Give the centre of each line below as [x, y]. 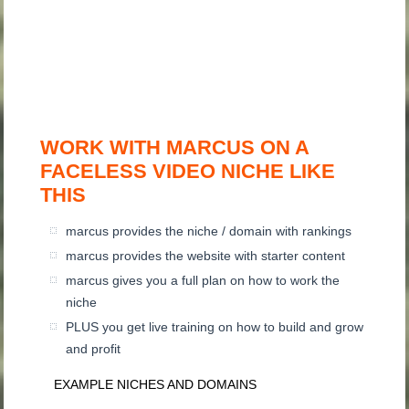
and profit [94, 349]
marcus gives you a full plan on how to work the [203, 281]
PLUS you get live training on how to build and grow [215, 327]
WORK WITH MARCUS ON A [175, 148]
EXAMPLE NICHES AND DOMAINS [156, 385]
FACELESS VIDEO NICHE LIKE [188, 172]
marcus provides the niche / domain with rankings [209, 231]
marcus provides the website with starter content [206, 256]
